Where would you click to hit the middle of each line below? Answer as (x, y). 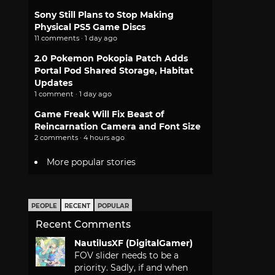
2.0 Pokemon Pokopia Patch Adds (111, 58)
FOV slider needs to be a (126, 256)
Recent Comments (83, 225)
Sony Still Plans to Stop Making (104, 15)
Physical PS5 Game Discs (90, 27)
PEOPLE (44, 206)
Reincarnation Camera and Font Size (118, 126)
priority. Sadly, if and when (131, 268)
